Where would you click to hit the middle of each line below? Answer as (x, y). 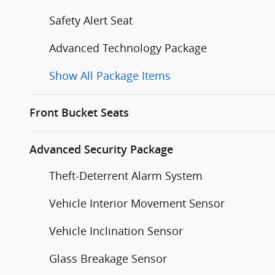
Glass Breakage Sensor (108, 259)
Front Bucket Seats (79, 113)
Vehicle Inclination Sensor (116, 231)
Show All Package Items (110, 76)
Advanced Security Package (101, 150)
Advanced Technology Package (128, 48)
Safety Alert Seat (91, 21)
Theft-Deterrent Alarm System (126, 176)
